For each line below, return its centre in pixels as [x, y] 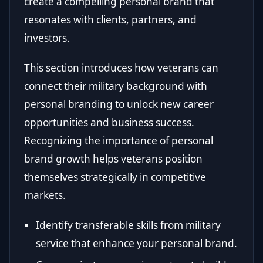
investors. [47, 38]
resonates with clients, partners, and [110, 19]
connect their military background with [116, 86]
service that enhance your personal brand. [136, 243]
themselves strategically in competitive [115, 177]
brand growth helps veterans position [113, 159]
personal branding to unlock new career [119, 104]
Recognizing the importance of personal [119, 140]
